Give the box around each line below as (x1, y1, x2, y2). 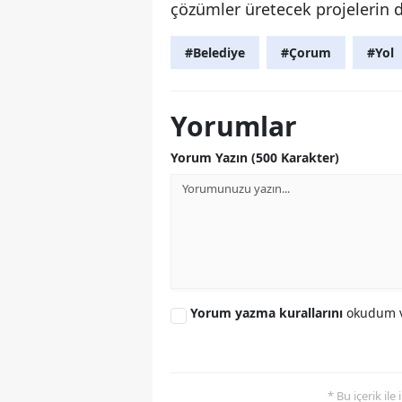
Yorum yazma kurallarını (190, 303, 346, 321)
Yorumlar (170, 107, 297, 144)
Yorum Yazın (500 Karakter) (170, 148, 339, 166)
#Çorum (281, 43, 331, 61)
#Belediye (185, 43, 245, 61)
